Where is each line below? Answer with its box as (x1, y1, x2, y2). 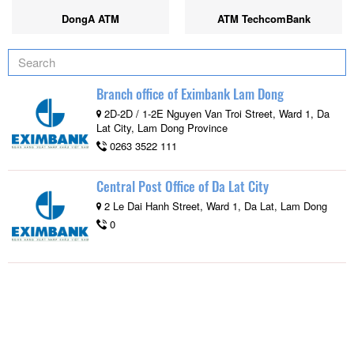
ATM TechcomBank (217, 11, 311, 26)
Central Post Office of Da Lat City (96, 175, 269, 196)
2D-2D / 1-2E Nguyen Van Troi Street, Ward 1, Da (101, 105, 330, 121)
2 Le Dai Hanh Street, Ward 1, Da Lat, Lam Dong (101, 198, 327, 213)
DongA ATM (62, 11, 119, 26)
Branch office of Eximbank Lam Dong (96, 83, 284, 104)
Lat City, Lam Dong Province (96, 119, 228, 135)
